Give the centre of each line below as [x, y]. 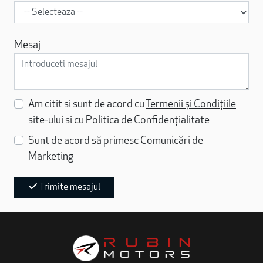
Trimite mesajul [69, 187]
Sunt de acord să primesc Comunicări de [116, 141]
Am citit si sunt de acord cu [87, 104]
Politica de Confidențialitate [148, 120]
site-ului [46, 120]
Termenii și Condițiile [191, 104]
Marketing [51, 157]
